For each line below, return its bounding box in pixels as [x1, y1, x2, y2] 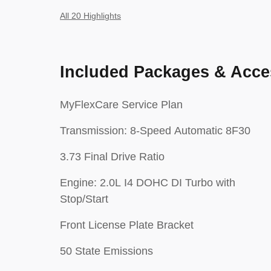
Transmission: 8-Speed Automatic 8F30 [60, 125, 250, 137]
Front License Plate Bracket [60, 219, 194, 231]
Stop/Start [60, 193, 108, 205]
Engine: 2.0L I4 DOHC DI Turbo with [60, 177, 235, 189]
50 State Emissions [60, 245, 153, 257]
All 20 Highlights [60, 11, 121, 21]
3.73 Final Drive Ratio [60, 151, 165, 163]
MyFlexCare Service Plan [60, 99, 183, 111]
